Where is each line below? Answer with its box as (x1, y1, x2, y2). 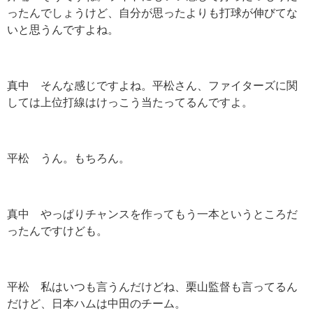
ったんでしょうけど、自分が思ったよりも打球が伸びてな (7, 7, 298, 19)
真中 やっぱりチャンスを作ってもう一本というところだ (7, 208, 298, 220)
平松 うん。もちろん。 (7, 152, 130, 164)
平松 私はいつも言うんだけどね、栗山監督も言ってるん (7, 281, 298, 293)
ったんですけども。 (7, 225, 108, 237)
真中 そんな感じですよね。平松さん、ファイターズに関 (7, 80, 298, 92)
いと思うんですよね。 (7, 24, 119, 36)
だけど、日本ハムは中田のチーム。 (7, 298, 186, 310)
